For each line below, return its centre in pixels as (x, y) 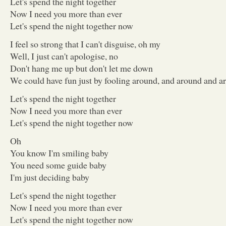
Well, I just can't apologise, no (64, 56)
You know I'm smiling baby (59, 153)
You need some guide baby (58, 165)
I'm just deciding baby (50, 177)
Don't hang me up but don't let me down (81, 68)
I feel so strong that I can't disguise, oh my (85, 44)
